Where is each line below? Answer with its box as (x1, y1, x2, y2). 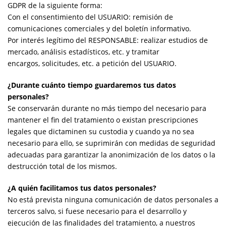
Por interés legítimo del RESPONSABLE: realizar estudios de (8, 35, 208, 45)
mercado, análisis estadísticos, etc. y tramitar (8, 46, 159, 56)
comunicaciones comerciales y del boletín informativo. (8, 23, 191, 33)
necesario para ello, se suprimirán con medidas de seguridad (8, 138, 215, 148)
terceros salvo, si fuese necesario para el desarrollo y (8, 206, 187, 216)
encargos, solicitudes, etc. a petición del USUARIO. (8, 58, 177, 68)
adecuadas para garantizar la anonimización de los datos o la (8, 149, 215, 159)
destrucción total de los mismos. (8, 161, 117, 171)
